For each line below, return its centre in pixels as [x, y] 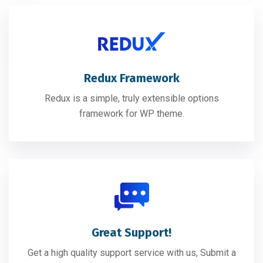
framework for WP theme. [131, 114]
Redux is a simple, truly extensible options [131, 99]
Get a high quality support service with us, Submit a [131, 253]
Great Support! [131, 233]
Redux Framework [131, 78]
